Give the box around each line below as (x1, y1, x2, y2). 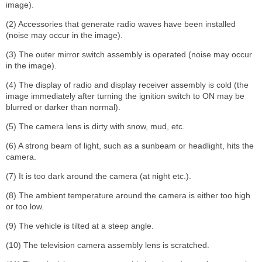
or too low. (6, 201, 44, 211)
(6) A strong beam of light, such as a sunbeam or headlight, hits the (6, 140, 254, 150)
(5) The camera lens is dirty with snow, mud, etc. (6, 121, 185, 131)
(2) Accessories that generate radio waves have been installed (6, 19, 236, 29)
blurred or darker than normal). (6, 102, 120, 112)
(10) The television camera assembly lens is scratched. (6, 240, 209, 250)
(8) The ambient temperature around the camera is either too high (6, 190, 250, 200)
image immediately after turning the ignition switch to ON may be (6, 91, 244, 101)
